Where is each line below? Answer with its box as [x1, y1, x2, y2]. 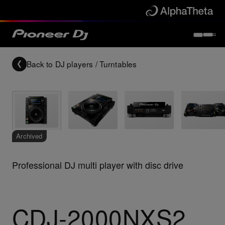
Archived [16, 131, 43, 141]
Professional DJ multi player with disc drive [12, 158, 183, 171]
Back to [26, 58, 53, 70]
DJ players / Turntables [55, 58, 137, 70]
